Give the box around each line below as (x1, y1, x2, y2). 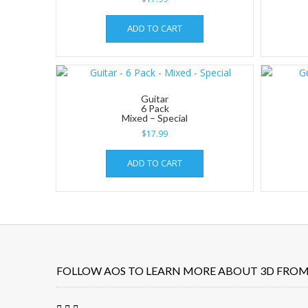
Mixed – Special (122, 111, 188, 124)
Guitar (141, 92, 169, 104)
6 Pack (140, 102, 169, 114)
